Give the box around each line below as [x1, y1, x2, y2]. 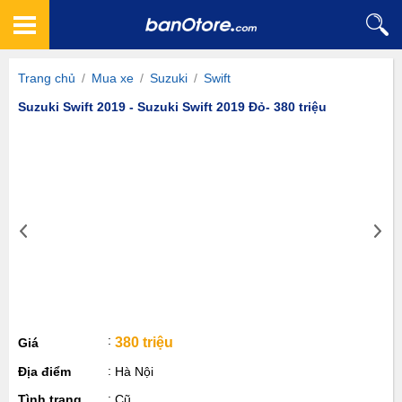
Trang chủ [18, 71, 75, 85]
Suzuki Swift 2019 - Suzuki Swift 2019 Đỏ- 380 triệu [18, 100, 327, 114]
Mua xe [92, 71, 134, 85]
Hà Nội [115, 364, 153, 379]
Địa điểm [18, 364, 71, 379]
